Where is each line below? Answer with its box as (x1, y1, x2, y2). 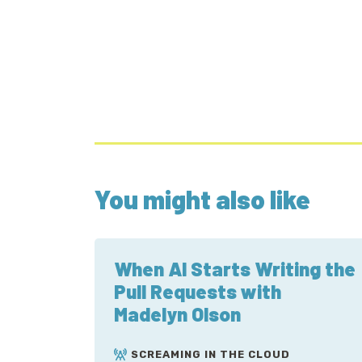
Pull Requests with (114, 280, 281, 303)
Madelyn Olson (114, 302, 241, 326)
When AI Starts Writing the (114, 257, 356, 280)
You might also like (95, 183, 310, 214)
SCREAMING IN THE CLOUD (131, 348, 290, 360)
